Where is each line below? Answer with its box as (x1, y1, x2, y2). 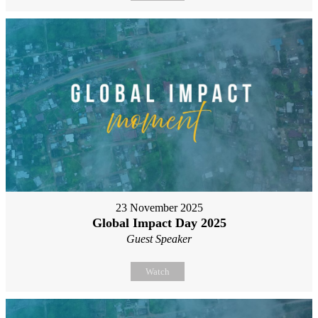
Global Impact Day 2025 (92, 215, 226, 230)
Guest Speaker (126, 232, 192, 245)
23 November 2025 (115, 201, 203, 214)
